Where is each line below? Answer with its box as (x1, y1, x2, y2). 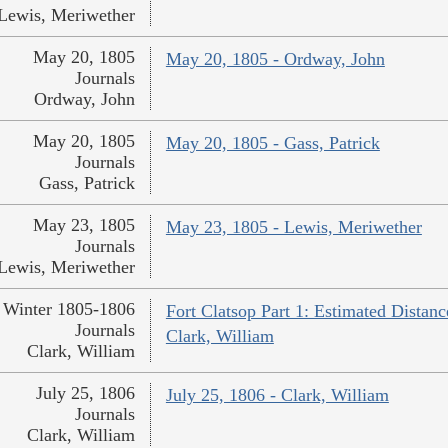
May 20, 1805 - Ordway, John (165, 49, 385, 70)
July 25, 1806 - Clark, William (165, 385, 389, 406)
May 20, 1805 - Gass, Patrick (165, 133, 380, 154)
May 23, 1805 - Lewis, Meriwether (165, 217, 422, 238)
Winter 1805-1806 (2, 299, 135, 320)
